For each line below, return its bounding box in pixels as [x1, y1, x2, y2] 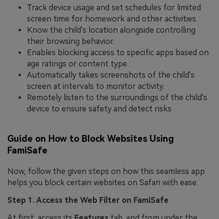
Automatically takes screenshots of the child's [27, 70, 195, 80]
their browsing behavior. [27, 36, 114, 46]
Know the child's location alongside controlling [27, 25, 196, 35]
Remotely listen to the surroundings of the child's [27, 92, 207, 102]
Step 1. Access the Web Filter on [7, 196, 133, 205]
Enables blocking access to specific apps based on [27, 47, 209, 57]
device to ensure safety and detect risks [27, 104, 172, 113]
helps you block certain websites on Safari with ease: [7, 178, 198, 188]
